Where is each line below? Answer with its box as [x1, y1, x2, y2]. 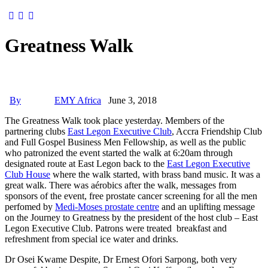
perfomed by [5, 201, 55, 212]
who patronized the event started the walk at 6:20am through [5, 147, 233, 158]
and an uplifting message [159, 201, 255, 212]
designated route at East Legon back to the [5, 158, 167, 169]
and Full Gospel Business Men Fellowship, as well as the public [5, 136, 246, 147]
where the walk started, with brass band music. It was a [50, 169, 260, 179]
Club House [5, 169, 50, 179]
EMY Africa [54, 95, 101, 105]
